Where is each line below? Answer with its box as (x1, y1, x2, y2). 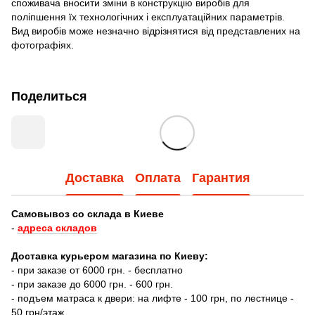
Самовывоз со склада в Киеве (11, 207, 164, 219)
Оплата (134, 171, 181, 186)
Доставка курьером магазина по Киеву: (11, 250, 208, 262)
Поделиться (11, 89, 87, 103)
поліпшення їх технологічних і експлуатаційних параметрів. (11, 11, 285, 22)
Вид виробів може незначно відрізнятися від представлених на (11, 25, 300, 37)
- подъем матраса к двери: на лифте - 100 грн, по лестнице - (11, 292, 294, 304)
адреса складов (18, 221, 97, 233)
